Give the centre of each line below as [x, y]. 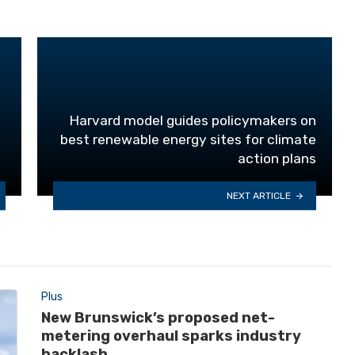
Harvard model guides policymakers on [193, 121]
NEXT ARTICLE [259, 195]
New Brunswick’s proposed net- [158, 317]
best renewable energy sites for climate [188, 140]
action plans [277, 159]
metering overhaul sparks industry [171, 336]
